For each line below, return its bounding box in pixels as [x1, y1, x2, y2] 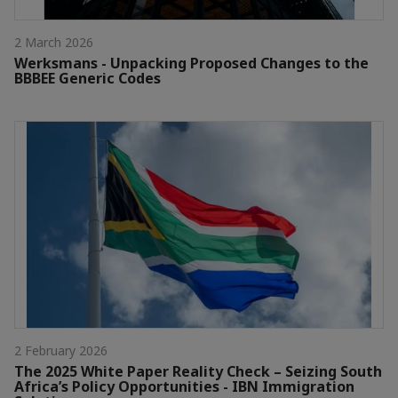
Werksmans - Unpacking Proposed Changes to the [14, 52, 369, 73]
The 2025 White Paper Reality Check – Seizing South [14, 362, 382, 382]
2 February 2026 [14, 342, 107, 360]
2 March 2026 [14, 33, 93, 51]
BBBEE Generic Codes [14, 68, 161, 88]
